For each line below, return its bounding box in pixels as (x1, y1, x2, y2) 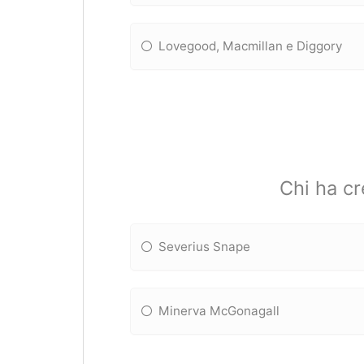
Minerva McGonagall (158, 302, 280, 318)
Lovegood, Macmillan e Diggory (158, 38, 343, 54)
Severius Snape (158, 238, 251, 254)
